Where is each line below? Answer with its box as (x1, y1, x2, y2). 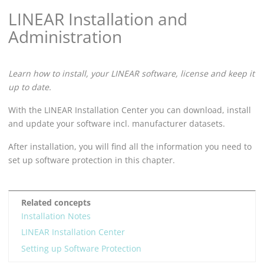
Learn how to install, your (8, 68, 111, 80)
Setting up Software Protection (21, 242, 141, 254)
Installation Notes (21, 210, 91, 222)
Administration (8, 25, 122, 48)
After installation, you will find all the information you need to (8, 141, 252, 153)
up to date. (8, 81, 51, 93)
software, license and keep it (139, 68, 255, 80)
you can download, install (148, 104, 251, 116)
